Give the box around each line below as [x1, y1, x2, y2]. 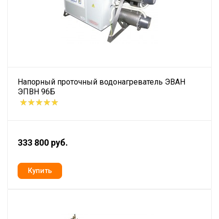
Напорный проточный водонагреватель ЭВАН [18, 77, 185, 87]
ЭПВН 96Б [18, 87, 55, 97]
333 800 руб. [18, 137, 68, 148]
